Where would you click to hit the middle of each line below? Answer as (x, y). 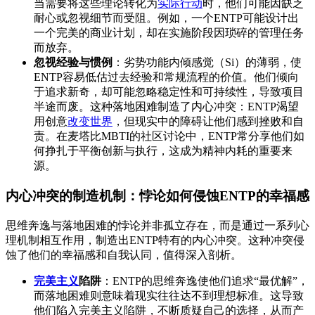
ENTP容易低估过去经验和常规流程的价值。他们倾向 (166, 77)
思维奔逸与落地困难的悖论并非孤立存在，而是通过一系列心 (157, 225)
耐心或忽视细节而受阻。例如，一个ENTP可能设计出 (166, 18)
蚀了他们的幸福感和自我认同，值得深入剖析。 (124, 255)
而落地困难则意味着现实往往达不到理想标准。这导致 (169, 295)
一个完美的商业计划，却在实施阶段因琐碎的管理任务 (169, 33)
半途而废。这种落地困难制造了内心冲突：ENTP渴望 (166, 107)
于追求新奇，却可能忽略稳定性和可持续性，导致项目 (169, 92)
